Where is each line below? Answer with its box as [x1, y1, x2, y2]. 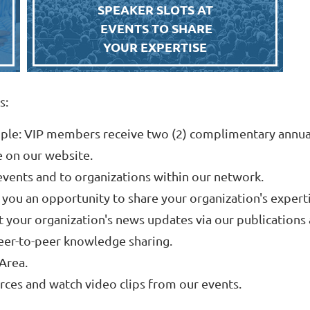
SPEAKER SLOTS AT [97, 1, 213, 17]
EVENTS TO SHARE [98, 20, 212, 36]
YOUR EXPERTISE [103, 39, 207, 55]
